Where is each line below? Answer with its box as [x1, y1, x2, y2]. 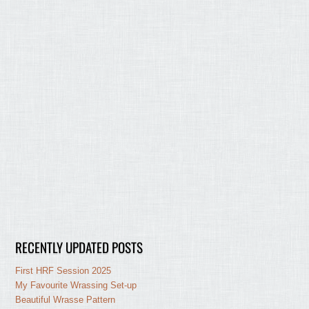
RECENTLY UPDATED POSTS [15, 237, 143, 257]
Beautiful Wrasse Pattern [15, 294, 116, 305]
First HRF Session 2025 [15, 265, 112, 276]
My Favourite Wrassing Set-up [15, 279, 137, 290]
